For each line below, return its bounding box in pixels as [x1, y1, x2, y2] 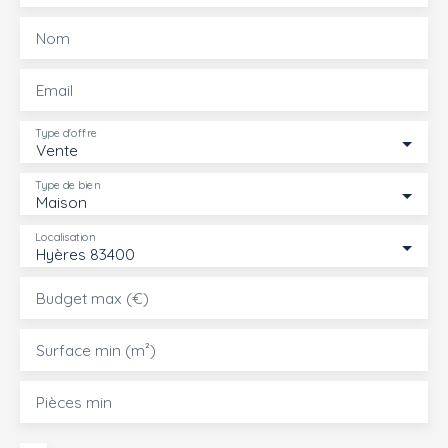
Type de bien [35, 178, 100, 193]
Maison [36, 192, 87, 213]
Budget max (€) [36, 288, 149, 309]
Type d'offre [35, 126, 97, 141]
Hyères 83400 [36, 244, 135, 265]
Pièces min [36, 392, 112, 413]
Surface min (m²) [36, 340, 156, 361]
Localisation [35, 230, 95, 245]
